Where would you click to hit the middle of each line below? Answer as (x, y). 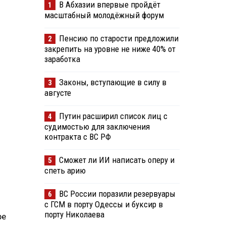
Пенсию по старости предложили (119, 39)
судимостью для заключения (97, 127)
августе (58, 93)
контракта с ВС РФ (77, 137)
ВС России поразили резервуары (117, 194)
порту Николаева (74, 215)
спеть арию (65, 171)
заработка (62, 59)
